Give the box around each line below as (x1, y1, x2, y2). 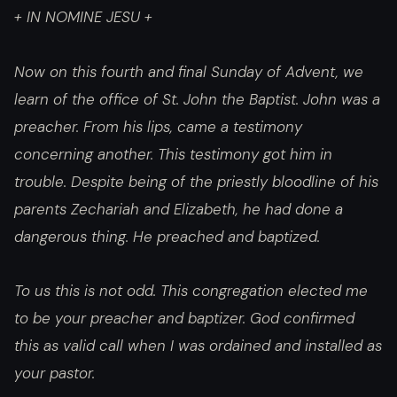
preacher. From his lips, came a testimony (14, 116, 302, 136)
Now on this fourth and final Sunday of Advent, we (14, 61, 363, 82)
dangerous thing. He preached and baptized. (14, 226, 320, 246)
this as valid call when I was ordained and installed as (14, 336, 382, 356)
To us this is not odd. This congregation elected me (14, 281, 368, 301)
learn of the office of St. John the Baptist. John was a (14, 89, 380, 109)
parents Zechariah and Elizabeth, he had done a (14, 198, 343, 219)
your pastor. (14, 363, 95, 384)
